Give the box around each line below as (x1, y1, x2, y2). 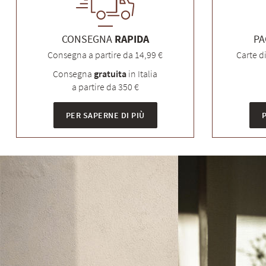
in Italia (126, 68, 157, 80)
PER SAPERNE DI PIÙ (65, 110, 145, 121)
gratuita (94, 68, 126, 80)
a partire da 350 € (71, 81, 139, 93)
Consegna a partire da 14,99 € (47, 49, 163, 61)
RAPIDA (114, 32, 149, 46)
